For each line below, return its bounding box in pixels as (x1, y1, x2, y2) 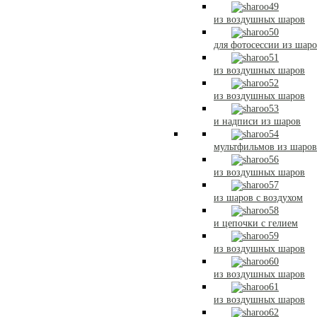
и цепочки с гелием (214, 218, 298, 229)
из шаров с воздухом (214, 192, 303, 203)
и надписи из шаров (214, 116, 301, 127)
